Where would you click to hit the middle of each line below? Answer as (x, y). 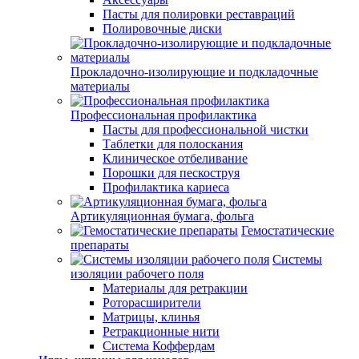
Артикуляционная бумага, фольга (162, 216)
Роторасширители (152, 303)
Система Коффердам (159, 346)
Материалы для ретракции (175, 288)
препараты (100, 245)
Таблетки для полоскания (173, 144)
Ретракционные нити (161, 331)
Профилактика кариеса (166, 187)
